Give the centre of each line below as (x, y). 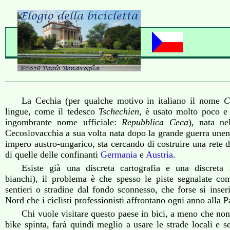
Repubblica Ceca (155, 122)
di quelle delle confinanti (53, 155)
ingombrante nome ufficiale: (64, 122)
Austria (159, 155)
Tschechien (119, 111)
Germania (119, 155)
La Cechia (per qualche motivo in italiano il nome (123, 101)
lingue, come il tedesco (52, 111)
